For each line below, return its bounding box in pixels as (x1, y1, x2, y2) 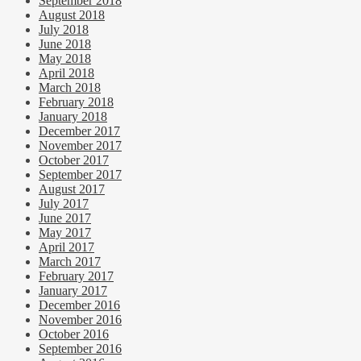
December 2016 (39, 298, 120, 313)
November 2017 (39, 139, 122, 153)
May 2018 (39, 52, 91, 66)
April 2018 (39, 66, 94, 81)
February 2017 (39, 269, 114, 284)
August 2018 (39, 8, 105, 23)
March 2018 (39, 81, 101, 95)
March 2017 (39, 255, 101, 269)
